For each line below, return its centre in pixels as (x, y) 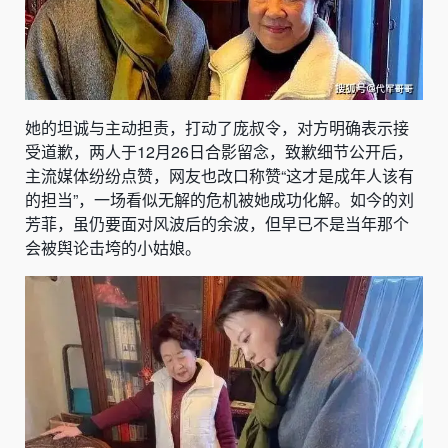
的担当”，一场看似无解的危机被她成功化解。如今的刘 (219, 200)
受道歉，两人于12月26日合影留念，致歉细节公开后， (219, 152)
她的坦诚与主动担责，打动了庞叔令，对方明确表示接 (217, 128)
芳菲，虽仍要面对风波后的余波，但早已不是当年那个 (217, 224)
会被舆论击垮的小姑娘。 (113, 248)
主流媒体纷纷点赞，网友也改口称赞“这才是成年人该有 (219, 176)
